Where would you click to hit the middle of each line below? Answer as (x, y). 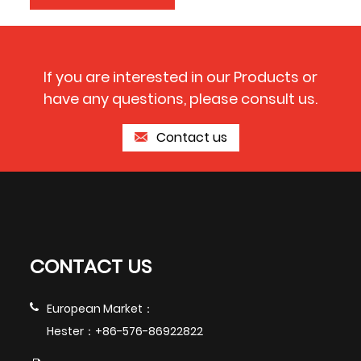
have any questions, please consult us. (180, 99)
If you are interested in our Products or (180, 77)
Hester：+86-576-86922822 (125, 331)
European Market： (101, 308)
